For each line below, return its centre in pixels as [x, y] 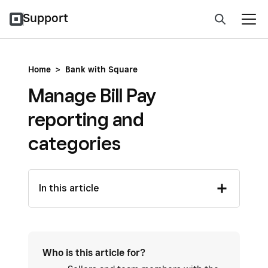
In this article [69, 188]
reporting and [86, 119]
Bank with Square [101, 69]
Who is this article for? [94, 253]
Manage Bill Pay [92, 95]
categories [74, 143]
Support [45, 18]
